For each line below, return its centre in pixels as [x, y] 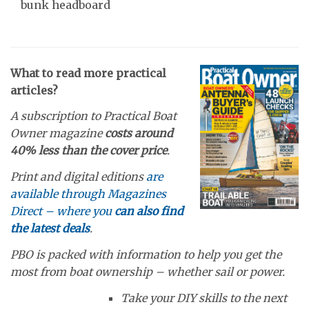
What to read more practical [88, 73]
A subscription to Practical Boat [93, 116]
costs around [139, 133]
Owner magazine [58, 133]
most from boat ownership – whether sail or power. [148, 272]
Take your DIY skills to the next [204, 298]
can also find [149, 211]
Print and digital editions [78, 176]
